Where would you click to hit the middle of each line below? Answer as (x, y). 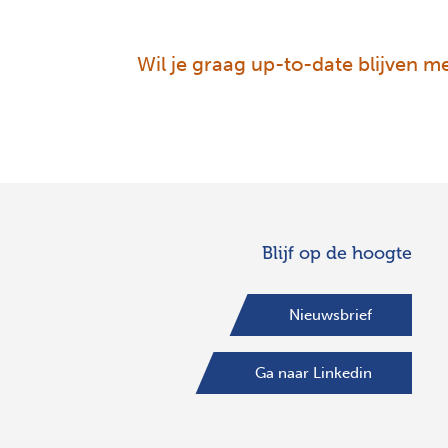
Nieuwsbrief (330, 315)
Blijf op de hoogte (337, 253)
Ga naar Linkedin (313, 373)
